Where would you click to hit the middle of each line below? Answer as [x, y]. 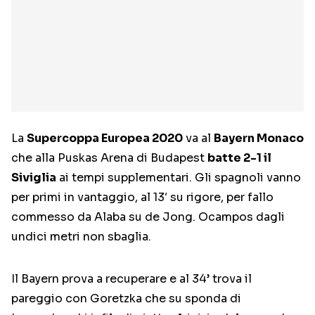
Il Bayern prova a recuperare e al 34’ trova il [131, 279]
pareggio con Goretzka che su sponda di [126, 299]
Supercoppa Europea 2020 [105, 139]
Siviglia [34, 178]
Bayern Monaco [259, 139]
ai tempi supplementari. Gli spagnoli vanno [179, 178]
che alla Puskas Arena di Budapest [109, 158]
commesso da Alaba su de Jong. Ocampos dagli [148, 217]
